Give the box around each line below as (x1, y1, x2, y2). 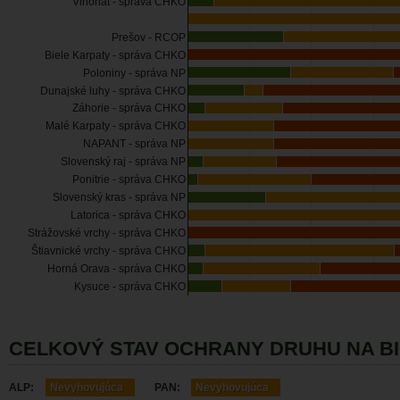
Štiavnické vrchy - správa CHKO (31, 244, 186, 258)
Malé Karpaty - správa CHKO (46, 120, 186, 133)
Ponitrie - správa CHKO (72, 173, 186, 187)
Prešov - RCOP (112, 30, 186, 44)
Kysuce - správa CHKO (74, 280, 186, 294)
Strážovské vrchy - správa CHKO (28, 227, 186, 240)
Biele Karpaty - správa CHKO (45, 48, 186, 62)
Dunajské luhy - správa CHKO (40, 84, 186, 97)
